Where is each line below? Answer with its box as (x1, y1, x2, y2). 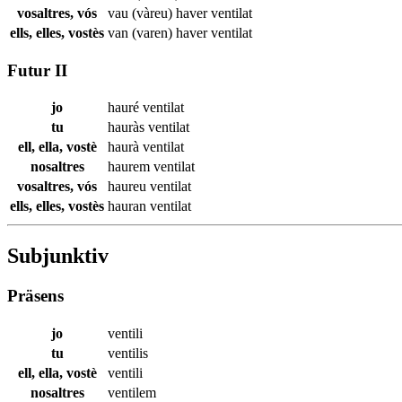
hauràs (108, 119, 148, 135)
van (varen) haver (108, 24, 211, 40)
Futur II (7, 60, 67, 80)
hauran (108, 198, 150, 214)
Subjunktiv (7, 244, 109, 268)
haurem (108, 159, 153, 175)
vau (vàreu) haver (108, 4, 211, 21)
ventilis (108, 345, 148, 361)
